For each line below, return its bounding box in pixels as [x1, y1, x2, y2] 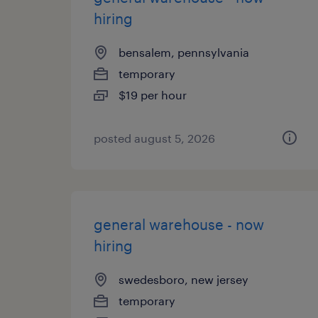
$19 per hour [119, 88, 187, 102]
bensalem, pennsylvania [119, 45, 249, 59]
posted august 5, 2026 [94, 131, 215, 145]
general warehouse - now [94, 216, 264, 233]
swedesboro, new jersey [119, 273, 248, 286]
